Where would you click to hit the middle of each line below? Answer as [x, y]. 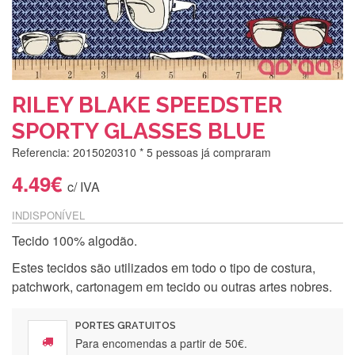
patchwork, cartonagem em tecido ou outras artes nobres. [172, 286]
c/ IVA [84, 187]
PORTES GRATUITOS [126, 325]
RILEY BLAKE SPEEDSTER [147, 105]
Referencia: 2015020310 [76, 152]
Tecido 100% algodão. [74, 240]
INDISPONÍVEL [48, 215]
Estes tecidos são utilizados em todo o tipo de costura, [164, 267]
